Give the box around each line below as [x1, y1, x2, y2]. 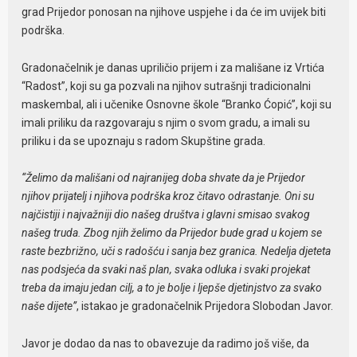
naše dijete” [22, 300, 77, 313]
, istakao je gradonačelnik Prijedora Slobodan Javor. [76, 300, 334, 313]
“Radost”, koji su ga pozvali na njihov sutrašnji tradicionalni [22, 79, 312, 92]
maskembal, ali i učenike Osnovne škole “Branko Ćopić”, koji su [22, 97, 332, 111]
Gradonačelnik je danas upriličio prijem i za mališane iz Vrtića [22, 61, 325, 74]
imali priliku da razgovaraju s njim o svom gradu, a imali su [22, 116, 311, 129]
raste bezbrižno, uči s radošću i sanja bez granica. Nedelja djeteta [22, 245, 331, 258]
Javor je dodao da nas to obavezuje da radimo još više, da [22, 337, 310, 351]
